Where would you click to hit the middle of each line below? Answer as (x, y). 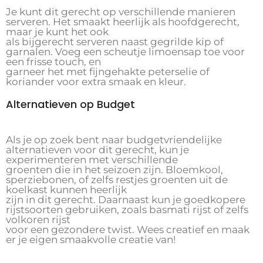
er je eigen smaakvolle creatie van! (91, 240)
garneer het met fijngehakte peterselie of (108, 72)
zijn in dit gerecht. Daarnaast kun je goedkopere (126, 200)
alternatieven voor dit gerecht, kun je (97, 150)
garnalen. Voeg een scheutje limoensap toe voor (125, 52)
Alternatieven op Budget (70, 104)
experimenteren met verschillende (92, 160)
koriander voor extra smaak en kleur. (96, 82)
